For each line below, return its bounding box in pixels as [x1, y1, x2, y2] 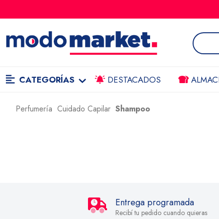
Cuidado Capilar [57, 103, 110, 114]
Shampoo [115, 103, 150, 114]
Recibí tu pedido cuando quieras [115, 208, 207, 218]
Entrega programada [115, 196, 194, 209]
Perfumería [16, 103, 52, 114]
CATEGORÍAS [16, 74, 77, 86]
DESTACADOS [105, 74, 161, 86]
